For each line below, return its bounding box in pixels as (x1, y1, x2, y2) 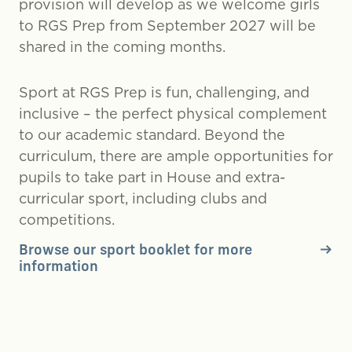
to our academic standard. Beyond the (19, 126, 285, 142)
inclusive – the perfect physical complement (19, 105, 327, 121)
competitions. (19, 211, 115, 227)
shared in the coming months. (19, 38, 225, 54)
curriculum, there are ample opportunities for (19, 148, 333, 163)
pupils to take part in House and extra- (19, 169, 285, 185)
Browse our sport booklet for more (19, 243, 252, 258)
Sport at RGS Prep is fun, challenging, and (19, 84, 310, 100)
